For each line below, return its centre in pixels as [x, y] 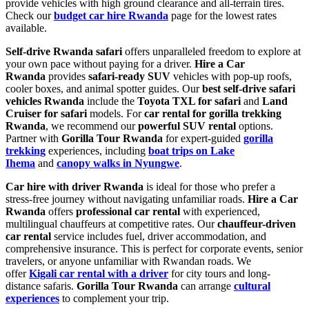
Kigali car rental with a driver [99, 273]
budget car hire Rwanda [111, 15]
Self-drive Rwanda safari [64, 51]
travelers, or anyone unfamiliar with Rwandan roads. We [128, 261]
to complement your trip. [114, 298]
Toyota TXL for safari [189, 101]
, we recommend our [92, 126]
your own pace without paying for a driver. [100, 63]
